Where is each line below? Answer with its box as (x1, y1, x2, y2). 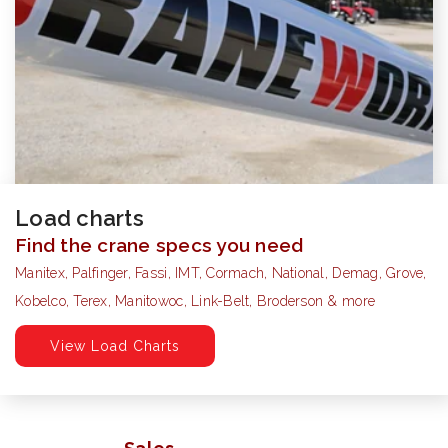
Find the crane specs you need (15, 234, 304, 257)
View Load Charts (50, 338, 180, 355)
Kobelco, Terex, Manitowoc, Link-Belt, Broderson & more (15, 293, 376, 310)
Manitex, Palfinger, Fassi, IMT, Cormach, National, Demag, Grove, (15, 265, 427, 282)
